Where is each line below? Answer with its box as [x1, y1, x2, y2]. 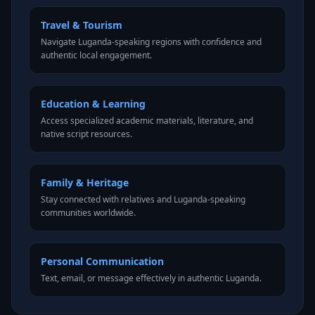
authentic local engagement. [41, 49, 152, 61]
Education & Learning [41, 97, 146, 110]
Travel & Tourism [41, 18, 122, 32]
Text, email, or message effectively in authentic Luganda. [41, 272, 262, 284]
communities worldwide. [41, 207, 136, 219]
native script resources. [41, 128, 132, 140]
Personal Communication [41, 255, 164, 268]
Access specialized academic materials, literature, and [41, 115, 253, 127]
